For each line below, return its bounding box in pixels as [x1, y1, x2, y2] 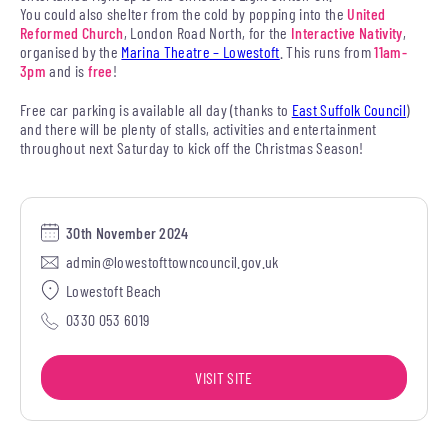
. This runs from [279, 42, 375, 61]
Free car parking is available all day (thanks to [20, 100, 292, 119]
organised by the [20, 42, 122, 61]
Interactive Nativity [291, 23, 403, 42]
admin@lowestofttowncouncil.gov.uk [66, 252, 279, 271]
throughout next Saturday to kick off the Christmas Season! [20, 138, 364, 157]
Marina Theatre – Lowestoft [121, 42, 280, 61]
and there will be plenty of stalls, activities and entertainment [20, 119, 377, 138]
